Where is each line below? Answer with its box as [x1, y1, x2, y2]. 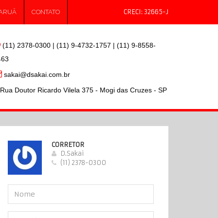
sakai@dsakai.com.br [2, 71, 70, 78]
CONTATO [32, 8, 60, 16]
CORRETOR [52, 141, 84, 148]
